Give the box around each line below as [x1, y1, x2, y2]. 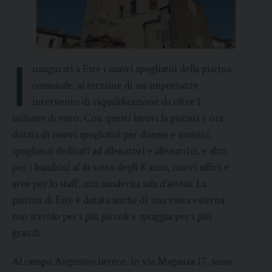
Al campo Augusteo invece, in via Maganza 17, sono [12, 254, 232, 269]
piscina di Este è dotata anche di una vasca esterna [12, 193, 225, 208]
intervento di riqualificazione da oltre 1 [32, 95, 202, 109]
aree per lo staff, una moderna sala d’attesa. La [12, 177, 206, 191]
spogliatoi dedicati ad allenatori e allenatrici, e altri [12, 144, 227, 158]
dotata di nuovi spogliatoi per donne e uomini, [12, 127, 212, 142]
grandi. [12, 226, 42, 240]
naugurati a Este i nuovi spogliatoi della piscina [32, 62, 232, 76]
